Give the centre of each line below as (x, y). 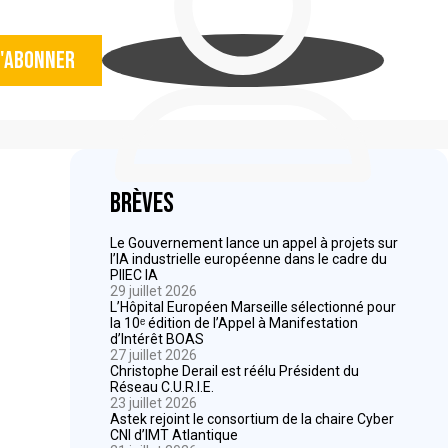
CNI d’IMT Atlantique (174, 435)
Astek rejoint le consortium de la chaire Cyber (252, 419)
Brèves (142, 204)
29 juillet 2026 (153, 291)
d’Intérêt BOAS (157, 339)
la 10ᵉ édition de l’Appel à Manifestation (234, 323)
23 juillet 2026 (153, 403)
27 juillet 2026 (153, 355)
